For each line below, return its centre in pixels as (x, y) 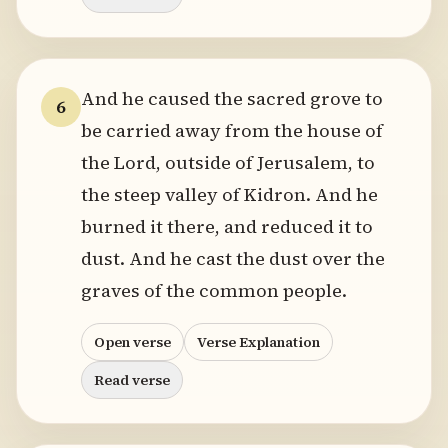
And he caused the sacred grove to (232, 98)
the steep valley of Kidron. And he (229, 194)
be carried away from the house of (232, 130)
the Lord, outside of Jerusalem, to (228, 162)
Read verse (132, 380)
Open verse (132, 342)
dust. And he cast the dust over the (233, 258)
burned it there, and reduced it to (227, 226)
